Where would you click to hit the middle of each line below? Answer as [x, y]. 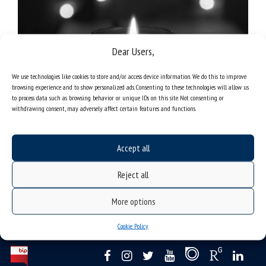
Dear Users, [133, 51]
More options [133, 201]
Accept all [133, 148]
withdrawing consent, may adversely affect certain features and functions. [104, 108]
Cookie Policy [133, 226]
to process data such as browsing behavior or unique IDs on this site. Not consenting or [118, 97]
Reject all [133, 174]
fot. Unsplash [40, 102]
